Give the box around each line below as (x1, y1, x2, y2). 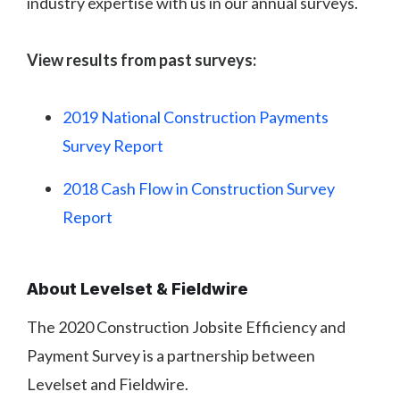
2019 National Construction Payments (62, 107, 329, 128)
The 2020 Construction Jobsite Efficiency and (27, 317, 346, 337)
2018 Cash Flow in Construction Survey (62, 179, 335, 199)
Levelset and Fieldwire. (27, 374, 188, 395)
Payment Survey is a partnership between (27, 346, 315, 366)
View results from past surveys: (27, 50, 256, 71)
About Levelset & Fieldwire (27, 279, 248, 299)
